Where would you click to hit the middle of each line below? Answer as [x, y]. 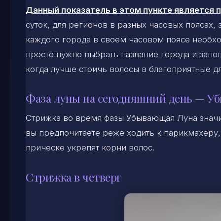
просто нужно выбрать [73, 54]
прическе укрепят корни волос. [90, 148]
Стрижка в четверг [74, 177]
